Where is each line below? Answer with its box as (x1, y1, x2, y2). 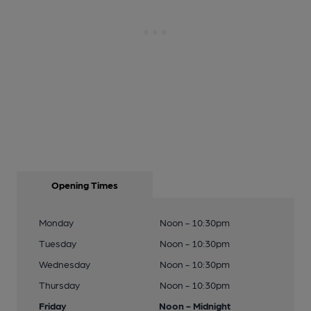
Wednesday (39, 258, 90, 269)
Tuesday (39, 237, 76, 249)
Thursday (39, 279, 80, 290)
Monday (39, 217, 74, 228)
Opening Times (51, 179, 118, 190)
